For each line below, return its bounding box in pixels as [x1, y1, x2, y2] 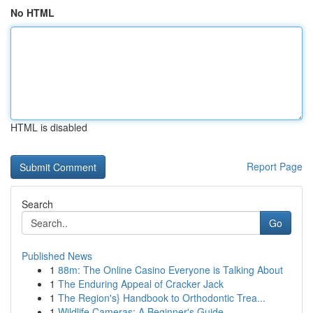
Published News [22, 249, 92, 263]
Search [22, 197, 53, 211]
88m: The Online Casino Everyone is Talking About [58, 263, 283, 277]
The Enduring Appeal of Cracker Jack [58, 277, 224, 291]
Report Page [247, 159, 303, 173]
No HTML [10, 6, 54, 20]
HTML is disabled [10, 120, 87, 134]
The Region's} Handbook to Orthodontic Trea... [58, 291, 265, 305]
